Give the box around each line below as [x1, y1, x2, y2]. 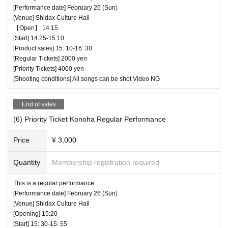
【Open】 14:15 [13, 24, 58, 32]
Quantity [13, 158, 40, 166]
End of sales [21, 100, 56, 108]
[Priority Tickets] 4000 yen [13, 65, 84, 72]
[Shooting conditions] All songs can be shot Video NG [13, 75, 160, 82]
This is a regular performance [13, 179, 94, 187]
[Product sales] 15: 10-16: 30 [13, 44, 92, 52]
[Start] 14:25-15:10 [13, 34, 64, 42]
